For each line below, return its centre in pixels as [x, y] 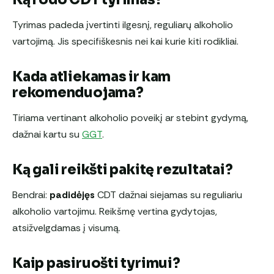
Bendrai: [31, 195]
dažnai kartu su [47, 135]
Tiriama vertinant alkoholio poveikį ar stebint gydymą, [130, 118]
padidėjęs [72, 195]
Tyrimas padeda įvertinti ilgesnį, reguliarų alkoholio [123, 25]
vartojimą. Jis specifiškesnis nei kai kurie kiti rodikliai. [125, 42]
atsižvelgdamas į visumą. [66, 228]
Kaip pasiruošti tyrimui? [96, 264]
